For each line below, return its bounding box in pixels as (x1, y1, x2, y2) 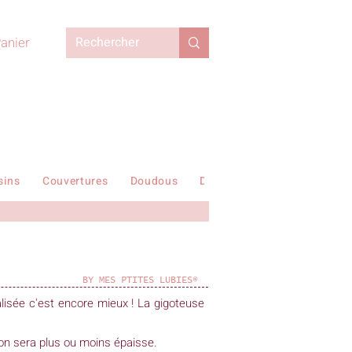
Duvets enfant (200, 172, 276, 189)
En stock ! (297, 172, 350, 189)
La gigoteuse (137, 295, 205, 312)
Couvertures (42, 172, 108, 189)
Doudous (130, 172, 178, 189)
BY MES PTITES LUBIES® (82, 276, 198, 285)
